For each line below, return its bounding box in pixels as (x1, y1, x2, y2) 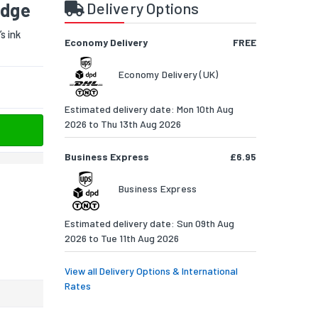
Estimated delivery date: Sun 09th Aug (65, 217, 234, 230)
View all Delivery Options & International (65, 265, 238, 278)
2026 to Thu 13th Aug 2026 (65, 118, 181, 131)
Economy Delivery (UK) (119, 68, 219, 81)
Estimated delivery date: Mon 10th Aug (65, 103, 234, 116)
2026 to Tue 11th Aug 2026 (65, 232, 179, 245)
